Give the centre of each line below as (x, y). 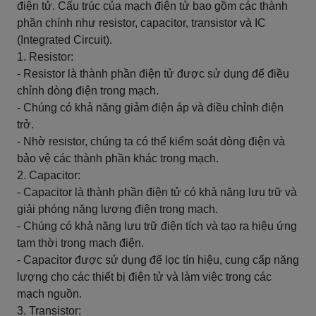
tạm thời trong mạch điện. (80, 243)
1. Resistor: (45, 57)
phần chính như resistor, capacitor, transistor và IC (141, 23)
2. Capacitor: (49, 175)
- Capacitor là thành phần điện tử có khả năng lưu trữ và (157, 192)
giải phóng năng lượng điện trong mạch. (117, 209)
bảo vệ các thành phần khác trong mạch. (118, 158)
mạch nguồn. (49, 294)
